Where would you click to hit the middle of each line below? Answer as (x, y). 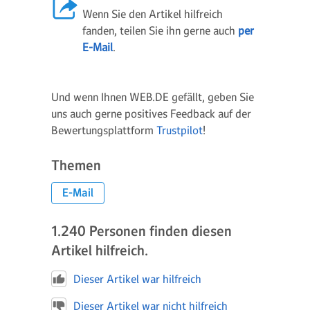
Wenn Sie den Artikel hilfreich (153, 14)
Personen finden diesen (161, 231)
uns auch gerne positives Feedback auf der (151, 113)
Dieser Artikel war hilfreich (137, 279)
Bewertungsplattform (104, 130)
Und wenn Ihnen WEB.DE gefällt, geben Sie (153, 97)
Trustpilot (180, 130)
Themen (76, 165)
